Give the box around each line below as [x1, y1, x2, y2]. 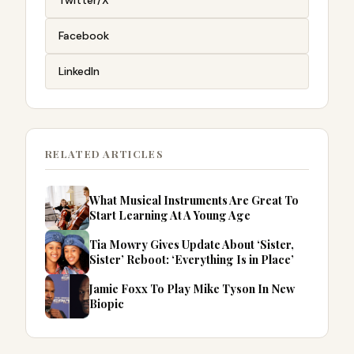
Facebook [58, 28, 109, 43]
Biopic [89, 295, 124, 311]
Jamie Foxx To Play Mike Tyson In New [89, 280, 295, 296]
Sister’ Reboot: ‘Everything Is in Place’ [89, 250, 294, 267]
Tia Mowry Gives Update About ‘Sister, [89, 235, 294, 252]
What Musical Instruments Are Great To [89, 191, 299, 208]
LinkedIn [58, 63, 100, 78]
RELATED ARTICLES [45, 146, 164, 160]
